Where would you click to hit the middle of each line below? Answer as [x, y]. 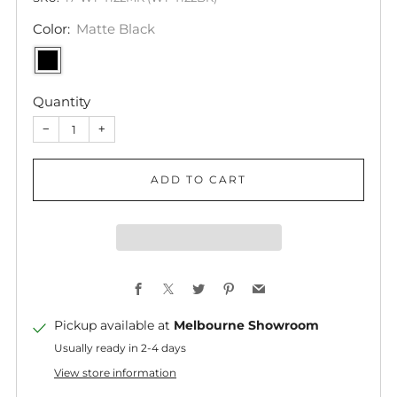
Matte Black [116, 29]
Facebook [174, 282]
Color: [53, 29]
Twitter [226, 282]
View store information [115, 373]
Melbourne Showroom [246, 326]
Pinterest [262, 282]
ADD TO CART [198, 180]
